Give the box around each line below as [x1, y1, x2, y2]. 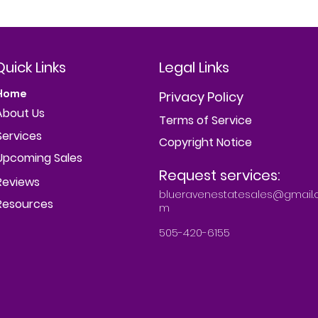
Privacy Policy [159, 88, 243, 106]
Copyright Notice [159, 134, 252, 151]
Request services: [159, 165, 280, 186]
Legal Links [159, 57, 229, 78]
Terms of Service [159, 112, 252, 129]
